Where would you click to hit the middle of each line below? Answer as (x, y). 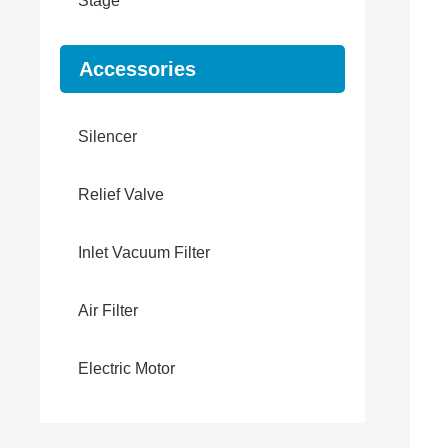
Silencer (107, 136)
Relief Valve (121, 194)
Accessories (137, 69)
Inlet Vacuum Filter (144, 252)
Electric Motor (126, 368)
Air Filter (108, 310)
